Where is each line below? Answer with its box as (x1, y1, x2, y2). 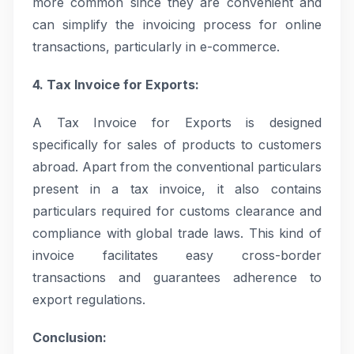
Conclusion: (32, 330, 107, 345)
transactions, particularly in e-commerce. (32, 39, 280, 55)
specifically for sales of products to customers (32, 137, 322, 153)
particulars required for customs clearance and (32, 203, 322, 219)
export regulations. (32, 292, 145, 307)
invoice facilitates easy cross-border (32, 247, 322, 263)
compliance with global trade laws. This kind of (32, 225, 322, 241)
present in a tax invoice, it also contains (32, 181, 322, 197)
